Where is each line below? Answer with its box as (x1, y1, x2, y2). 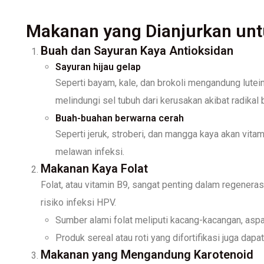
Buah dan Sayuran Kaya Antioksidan (41, 43, 233, 58)
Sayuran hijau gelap (55, 61, 141, 72)
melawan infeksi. (55, 146, 124, 157)
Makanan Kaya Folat (41, 161, 148, 176)
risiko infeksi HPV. (41, 196, 116, 208)
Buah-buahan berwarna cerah (55, 112, 184, 124)
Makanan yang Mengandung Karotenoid (41, 247, 253, 262)
